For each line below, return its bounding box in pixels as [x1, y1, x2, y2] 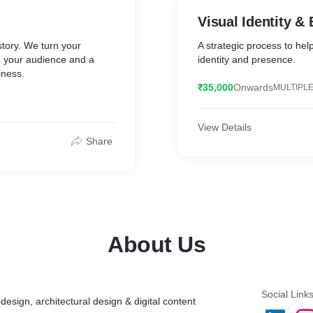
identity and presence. [198, 54, 296, 65]
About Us [108, 232, 205, 257]
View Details [198, 122, 252, 133]
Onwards [233, 82, 273, 93]
